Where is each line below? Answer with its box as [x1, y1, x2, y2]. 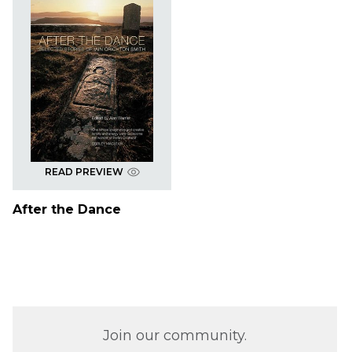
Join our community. [103, 327, 247, 345]
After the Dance [13, 202, 121, 218]
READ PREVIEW [44, 166, 123, 178]
